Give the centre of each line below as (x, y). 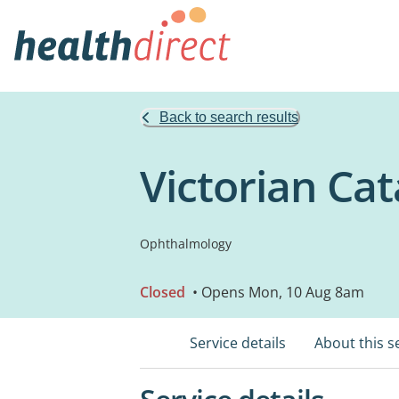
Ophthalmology (186, 244)
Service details (238, 343)
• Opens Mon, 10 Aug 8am (277, 292)
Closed (163, 292)
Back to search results (229, 117)
